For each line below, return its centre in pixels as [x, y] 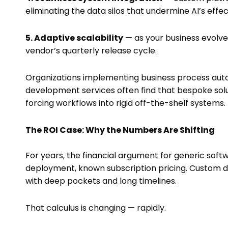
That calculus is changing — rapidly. [96, 208]
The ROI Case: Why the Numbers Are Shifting [120, 130]
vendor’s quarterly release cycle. [91, 51]
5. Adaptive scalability [74, 38]
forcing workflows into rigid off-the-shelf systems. [125, 103]
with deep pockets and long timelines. [101, 181]
